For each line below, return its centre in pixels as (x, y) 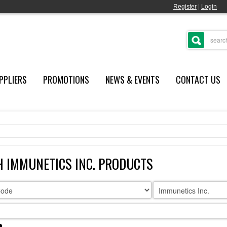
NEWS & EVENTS (132, 80)
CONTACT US (198, 80)
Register (185, 7)
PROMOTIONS (66, 80)
